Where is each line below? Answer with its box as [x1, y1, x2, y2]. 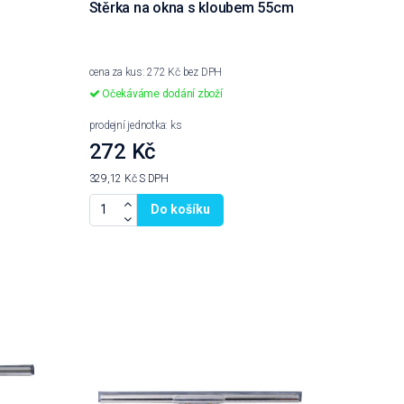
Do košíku [150, 202, 210, 217]
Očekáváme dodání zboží [99, 87, 223, 101]
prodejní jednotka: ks [88, 119, 182, 133]
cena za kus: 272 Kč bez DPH [88, 66, 223, 79]
